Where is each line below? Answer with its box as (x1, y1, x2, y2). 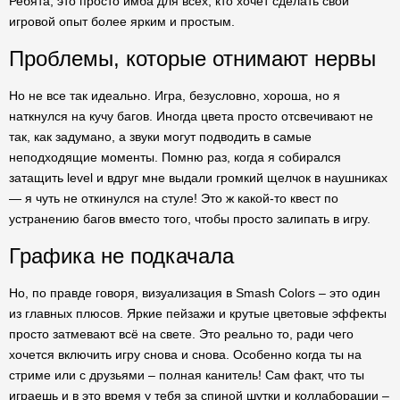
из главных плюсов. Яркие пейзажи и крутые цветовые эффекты (9, 306, 387, 321)
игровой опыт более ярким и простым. (9, 14, 235, 29)
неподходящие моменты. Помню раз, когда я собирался (9, 150, 341, 164)
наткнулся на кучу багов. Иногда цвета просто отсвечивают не (9, 109, 373, 123)
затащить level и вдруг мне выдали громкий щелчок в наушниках (9, 171, 387, 185)
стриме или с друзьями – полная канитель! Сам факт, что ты (9, 368, 364, 382)
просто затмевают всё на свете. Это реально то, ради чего (9, 327, 354, 341)
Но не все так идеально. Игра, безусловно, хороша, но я (9, 88, 340, 103)
